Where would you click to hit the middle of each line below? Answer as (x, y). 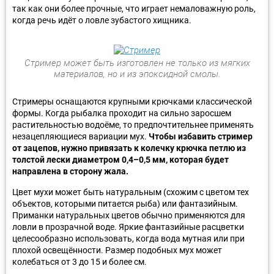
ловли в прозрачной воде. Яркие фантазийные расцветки (128, 227)
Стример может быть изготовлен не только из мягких (137, 63)
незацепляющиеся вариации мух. (80, 136)
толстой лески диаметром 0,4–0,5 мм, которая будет (120, 159)
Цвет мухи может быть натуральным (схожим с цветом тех (131, 192)
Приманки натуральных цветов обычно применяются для (129, 215)
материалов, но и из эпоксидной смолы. (137, 74)
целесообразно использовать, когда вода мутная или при (128, 238)
